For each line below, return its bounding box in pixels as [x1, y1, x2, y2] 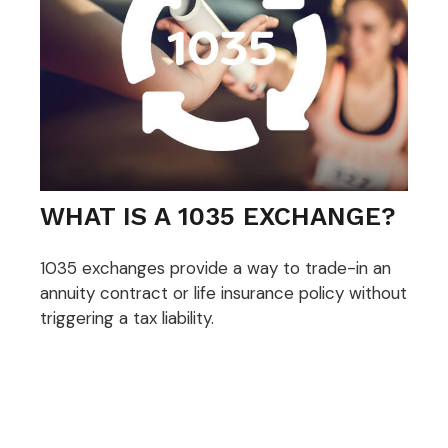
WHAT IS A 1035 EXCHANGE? [40, 200, 396, 231]
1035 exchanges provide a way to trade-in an [40, 257, 391, 280]
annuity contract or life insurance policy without [40, 282, 407, 305]
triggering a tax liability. [40, 307, 214, 330]
